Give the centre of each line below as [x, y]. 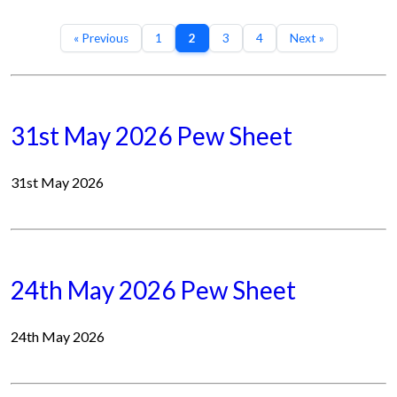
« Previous [101, 38]
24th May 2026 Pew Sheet [153, 290]
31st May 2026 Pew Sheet [152, 136]
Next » [307, 38]
